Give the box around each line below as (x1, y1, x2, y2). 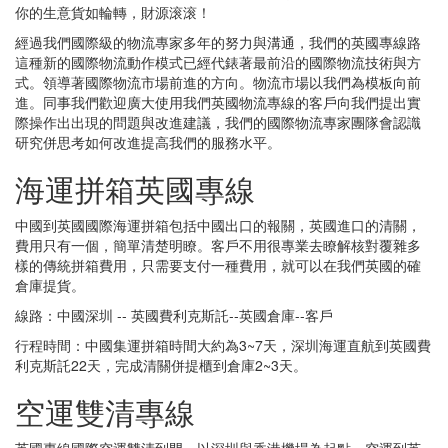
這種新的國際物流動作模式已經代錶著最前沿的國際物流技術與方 (15, 51, 421, 72)
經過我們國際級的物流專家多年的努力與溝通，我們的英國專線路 (15, 31, 421, 52)
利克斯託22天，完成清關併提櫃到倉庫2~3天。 (15, 354, 307, 375)
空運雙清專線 (15, 389, 195, 433)
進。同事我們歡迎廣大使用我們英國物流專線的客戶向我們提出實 (15, 91, 421, 112)
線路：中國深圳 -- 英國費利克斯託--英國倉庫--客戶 (15, 304, 333, 325)
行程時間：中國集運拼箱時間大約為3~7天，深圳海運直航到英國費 (15, 334, 431, 355)
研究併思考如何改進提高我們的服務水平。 (15, 131, 281, 152)
